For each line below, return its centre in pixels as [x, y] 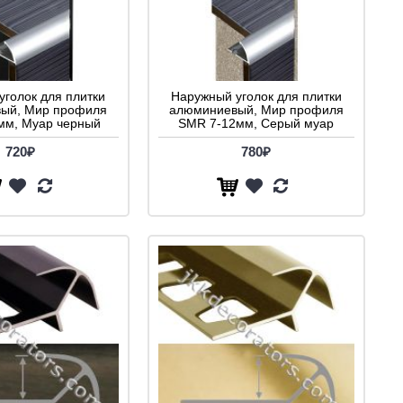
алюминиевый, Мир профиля [256, 109]
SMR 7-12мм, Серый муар [256, 123]
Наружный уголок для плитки [256, 96]
